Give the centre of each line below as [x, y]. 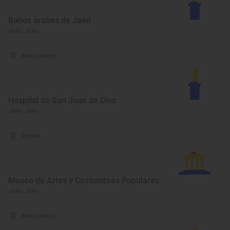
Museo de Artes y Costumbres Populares [84, 180]
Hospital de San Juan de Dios [62, 100]
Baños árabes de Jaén [50, 20]
